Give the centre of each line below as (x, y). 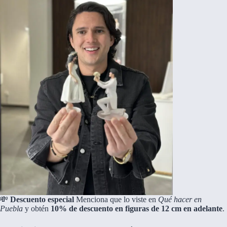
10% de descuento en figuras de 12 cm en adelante (137, 208)
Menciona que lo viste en (116, 199)
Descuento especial (42, 199)
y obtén (37, 208)
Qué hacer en (180, 199)
